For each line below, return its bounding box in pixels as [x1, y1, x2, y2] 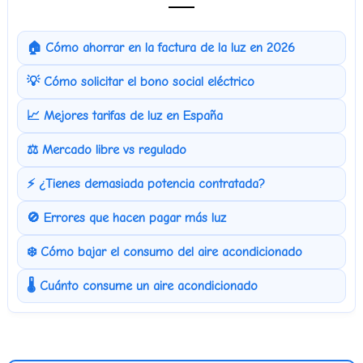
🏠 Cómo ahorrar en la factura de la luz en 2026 [26, 40, 295, 55]
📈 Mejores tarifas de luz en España [26, 108, 223, 123]
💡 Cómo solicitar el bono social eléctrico [26, 74, 254, 89]
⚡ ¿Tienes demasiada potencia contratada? [26, 176, 265, 191]
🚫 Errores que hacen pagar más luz [26, 210, 226, 225]
